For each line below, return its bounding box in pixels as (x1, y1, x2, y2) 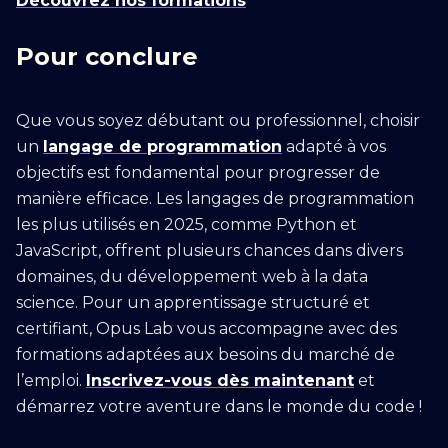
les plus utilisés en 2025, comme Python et (16, 215, 357, 234)
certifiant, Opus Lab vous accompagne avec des (16, 319, 397, 338)
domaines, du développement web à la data (16, 267, 368, 286)
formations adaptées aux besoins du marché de (16, 345, 395, 364)
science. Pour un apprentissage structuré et (16, 293, 370, 312)
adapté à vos (282, 137, 386, 156)
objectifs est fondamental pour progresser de (16, 163, 380, 182)
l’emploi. (16, 371, 86, 390)
